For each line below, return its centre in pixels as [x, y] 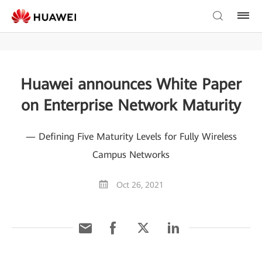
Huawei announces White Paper [131, 84]
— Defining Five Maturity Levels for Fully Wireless [131, 137]
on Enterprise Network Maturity [131, 105]
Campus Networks [131, 155]
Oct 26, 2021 [140, 185]
